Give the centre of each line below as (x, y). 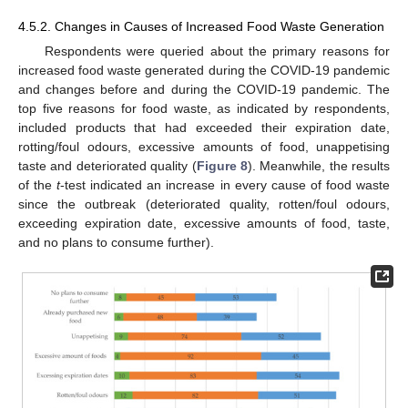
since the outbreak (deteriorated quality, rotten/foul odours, (204, 204)
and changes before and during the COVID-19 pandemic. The (204, 90)
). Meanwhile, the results (318, 166)
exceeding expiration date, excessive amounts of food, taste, (204, 224)
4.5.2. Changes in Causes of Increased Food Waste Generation (201, 26)
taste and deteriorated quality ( (107, 166)
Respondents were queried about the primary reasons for (217, 51)
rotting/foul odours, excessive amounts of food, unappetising (204, 147)
